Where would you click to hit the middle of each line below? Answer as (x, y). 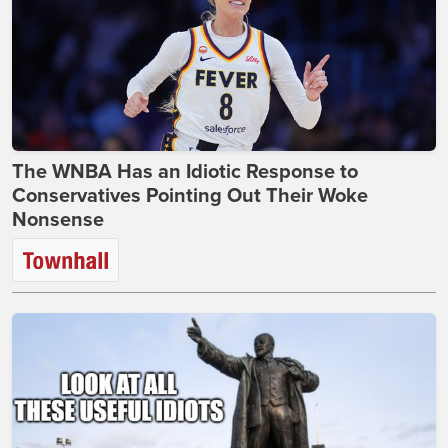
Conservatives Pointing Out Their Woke (190, 196)
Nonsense (58, 220)
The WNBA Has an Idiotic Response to (185, 172)
